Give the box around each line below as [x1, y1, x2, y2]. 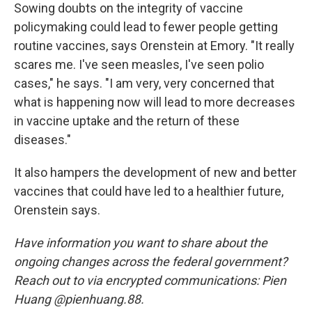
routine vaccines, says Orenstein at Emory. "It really [14, 38, 295, 53]
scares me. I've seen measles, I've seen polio [14, 57, 264, 72]
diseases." [14, 132, 71, 147]
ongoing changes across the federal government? [14, 254, 288, 269]
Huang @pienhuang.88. [14, 292, 144, 306]
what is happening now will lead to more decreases [14, 95, 295, 109]
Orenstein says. [14, 203, 100, 217]
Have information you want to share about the [14, 235, 267, 250]
